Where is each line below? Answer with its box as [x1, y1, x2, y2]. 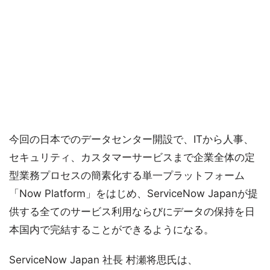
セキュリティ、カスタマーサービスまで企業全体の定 [9, 151, 255, 164]
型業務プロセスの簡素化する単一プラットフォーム [9, 169, 245, 182]
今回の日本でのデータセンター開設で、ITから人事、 [9, 133, 254, 146]
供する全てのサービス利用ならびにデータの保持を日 [9, 206, 255, 218]
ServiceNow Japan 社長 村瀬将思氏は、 [9, 254, 198, 266]
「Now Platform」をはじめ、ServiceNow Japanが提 [9, 187, 258, 200]
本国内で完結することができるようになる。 [9, 224, 214, 236]
